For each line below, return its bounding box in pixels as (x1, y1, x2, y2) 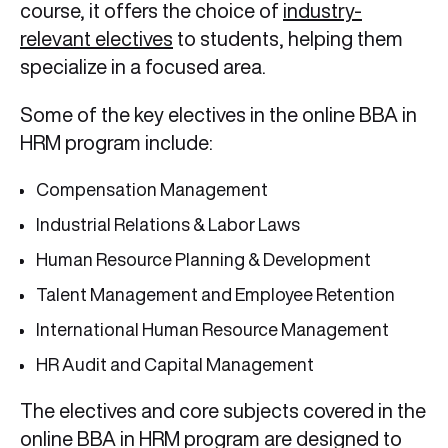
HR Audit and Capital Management (36, 355, 320, 374)
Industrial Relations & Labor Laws (36, 215, 300, 234)
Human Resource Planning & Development (36, 250, 371, 269)
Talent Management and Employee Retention (36, 285, 395, 304)
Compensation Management (36, 180, 268, 199)
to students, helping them (173, 28, 403, 50)
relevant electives (20, 28, 173, 50)
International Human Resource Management (36, 320, 389, 339)
